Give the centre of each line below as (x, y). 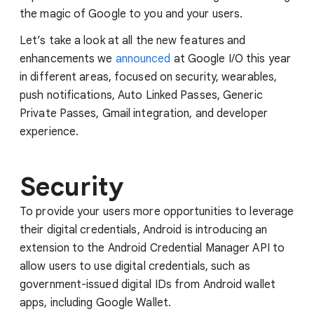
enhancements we (68, 59)
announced (143, 59)
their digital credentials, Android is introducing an (144, 230)
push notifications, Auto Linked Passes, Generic (141, 95)
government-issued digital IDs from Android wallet (148, 284)
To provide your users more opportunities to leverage (157, 211)
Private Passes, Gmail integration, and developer (144, 113)
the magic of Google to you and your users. (131, 14)
